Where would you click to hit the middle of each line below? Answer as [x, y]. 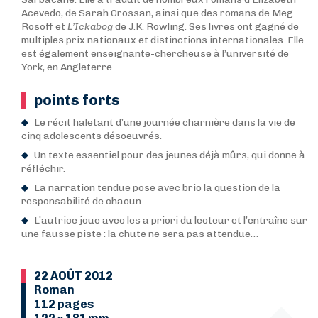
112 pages [64, 304]
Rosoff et [44, 27]
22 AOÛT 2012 [73, 276]
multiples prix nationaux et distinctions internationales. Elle [163, 40]
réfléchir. [43, 169]
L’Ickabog [91, 27]
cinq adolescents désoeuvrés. [92, 136]
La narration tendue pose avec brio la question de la [157, 188]
